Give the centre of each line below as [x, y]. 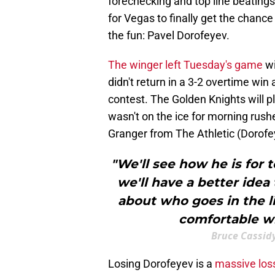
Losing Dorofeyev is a [161, 264]
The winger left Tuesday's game [185, 65]
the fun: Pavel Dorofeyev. [169, 36]
